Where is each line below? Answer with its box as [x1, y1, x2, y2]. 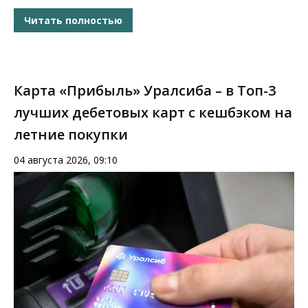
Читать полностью [24, 13, 122, 27]
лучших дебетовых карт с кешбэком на [14, 103, 292, 122]
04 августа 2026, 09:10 [14, 153, 118, 167]
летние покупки [14, 125, 128, 144]
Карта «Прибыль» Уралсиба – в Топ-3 [14, 81, 276, 100]
